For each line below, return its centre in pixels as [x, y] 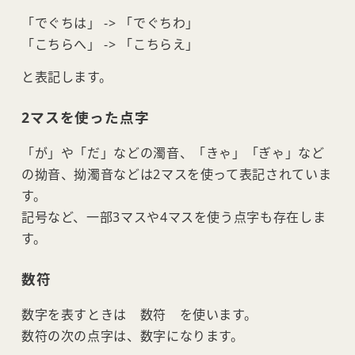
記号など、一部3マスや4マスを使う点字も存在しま [174, 218]
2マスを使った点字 [85, 118]
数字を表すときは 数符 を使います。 [139, 315]
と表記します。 [67, 77]
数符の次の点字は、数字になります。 [132, 336]
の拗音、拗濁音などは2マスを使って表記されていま [176, 175]
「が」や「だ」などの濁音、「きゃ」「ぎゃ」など [173, 153]
